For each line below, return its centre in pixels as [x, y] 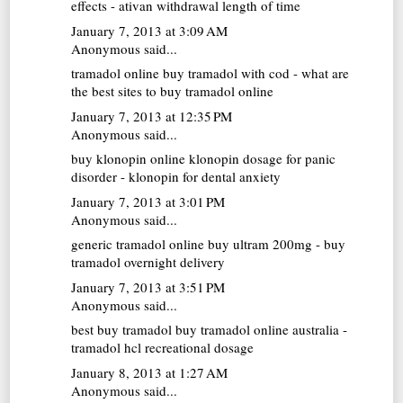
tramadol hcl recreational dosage [163, 348]
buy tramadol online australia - [260, 330]
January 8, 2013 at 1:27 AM [150, 372]
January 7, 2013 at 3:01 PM [148, 201]
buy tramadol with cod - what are [255, 73]
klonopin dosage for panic [261, 159]
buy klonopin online [129, 159]
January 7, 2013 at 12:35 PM [152, 116]
